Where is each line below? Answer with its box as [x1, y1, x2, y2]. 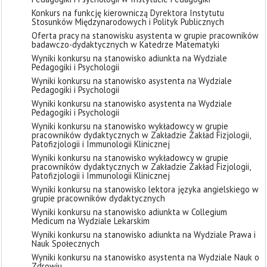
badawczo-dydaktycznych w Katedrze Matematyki [32, 39, 219, 50]
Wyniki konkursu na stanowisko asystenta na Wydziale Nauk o [32, 252, 259, 263]
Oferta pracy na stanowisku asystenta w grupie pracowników [32, 30, 259, 41]
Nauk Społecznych [32, 238, 100, 249]
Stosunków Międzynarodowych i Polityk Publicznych [32, 16, 224, 27]
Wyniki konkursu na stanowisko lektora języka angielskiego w [32, 184, 259, 195]
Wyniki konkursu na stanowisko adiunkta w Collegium [32, 206, 227, 218]
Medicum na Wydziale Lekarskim [32, 215, 150, 226]
